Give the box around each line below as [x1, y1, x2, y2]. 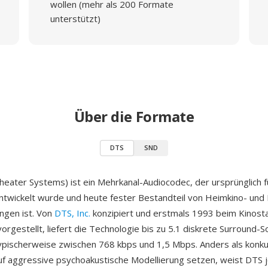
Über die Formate [74, 106, 194, 126]
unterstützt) [50, 13, 100, 25]
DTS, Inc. [54, 207, 90, 219]
